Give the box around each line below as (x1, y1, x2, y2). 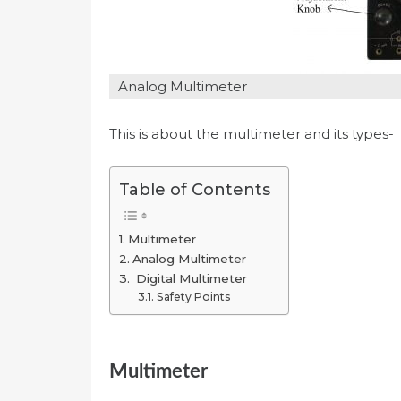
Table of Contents (119, 180, 270, 200)
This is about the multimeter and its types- (109, 124, 394, 142)
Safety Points (156, 289, 231, 303)
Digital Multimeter (132, 270, 251, 286)
